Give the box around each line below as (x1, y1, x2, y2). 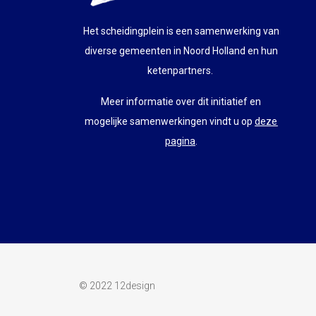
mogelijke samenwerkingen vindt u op (85, 115, 255, 127)
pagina (164, 135, 195, 147)
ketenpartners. (147, 64, 215, 76)
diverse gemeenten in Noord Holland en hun (84, 44, 278, 56)
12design (114, 280, 155, 292)
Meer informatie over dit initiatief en (101, 95, 262, 107)
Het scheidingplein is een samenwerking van (83, 25, 279, 37)
